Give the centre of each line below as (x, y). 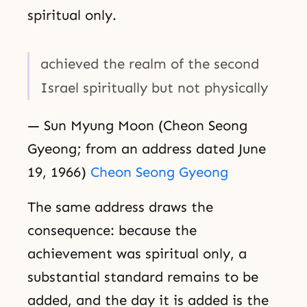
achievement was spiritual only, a (137, 253)
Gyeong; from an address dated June (147, 148)
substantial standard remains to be (143, 277)
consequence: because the (112, 230)
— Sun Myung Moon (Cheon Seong (137, 125)
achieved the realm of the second (150, 63)
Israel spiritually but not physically (154, 87)
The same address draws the (120, 207)
